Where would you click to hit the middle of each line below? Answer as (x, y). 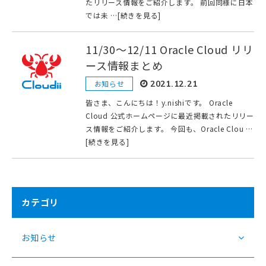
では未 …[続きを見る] (123, 15)
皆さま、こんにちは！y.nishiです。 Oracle (159, 102)
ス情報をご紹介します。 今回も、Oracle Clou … (169, 128)
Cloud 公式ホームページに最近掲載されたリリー (170, 115)
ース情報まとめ (124, 65)
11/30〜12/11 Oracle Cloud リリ (170, 49)
